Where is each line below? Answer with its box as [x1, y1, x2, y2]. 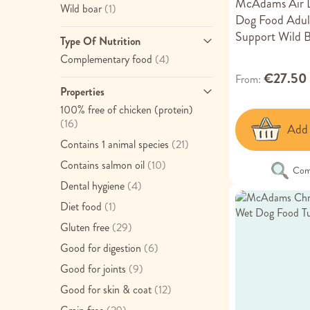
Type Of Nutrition [60, 33, 140, 49]
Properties [60, 84, 104, 100]
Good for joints [60, 261, 126, 277]
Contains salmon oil [60, 157, 145, 173]
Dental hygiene [60, 178, 125, 194]
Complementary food [60, 51, 152, 67]
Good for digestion [60, 240, 141, 256]
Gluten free [60, 219, 109, 235]
